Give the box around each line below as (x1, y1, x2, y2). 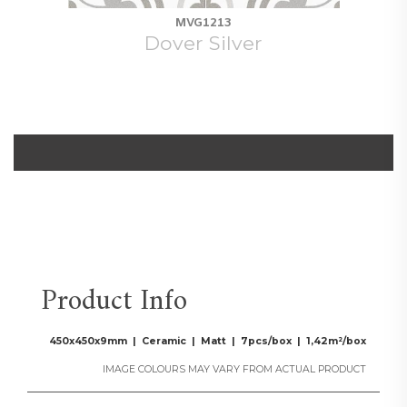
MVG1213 (175, 15, 232, 31)
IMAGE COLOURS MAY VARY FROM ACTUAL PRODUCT (103, 362, 366, 375)
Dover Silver (144, 30, 263, 55)
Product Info (41, 275, 187, 327)
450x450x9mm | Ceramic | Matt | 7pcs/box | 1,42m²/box (49, 334, 366, 347)
